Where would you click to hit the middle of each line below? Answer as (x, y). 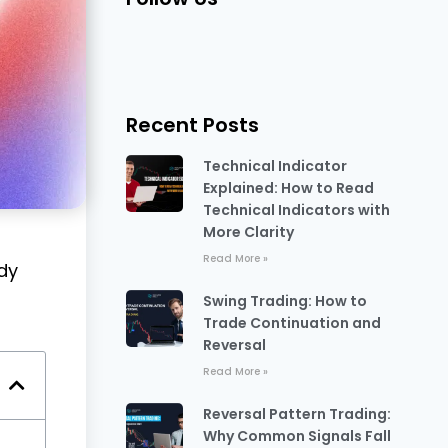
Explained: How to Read (288, 188)
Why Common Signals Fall (296, 436)
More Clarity (248, 232)
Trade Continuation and (291, 323)
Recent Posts (192, 125)
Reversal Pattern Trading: (296, 414)
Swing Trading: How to (284, 301)
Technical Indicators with (296, 210)
